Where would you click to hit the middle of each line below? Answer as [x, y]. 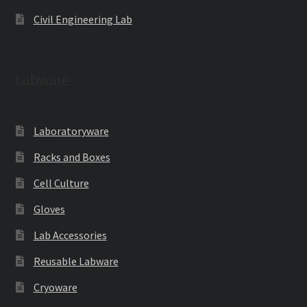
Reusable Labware [76, 261]
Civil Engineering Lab [83, 19]
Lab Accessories [70, 235]
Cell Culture [61, 183]
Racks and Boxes [72, 157]
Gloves [49, 209]
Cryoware [55, 287]
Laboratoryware [71, 131]
